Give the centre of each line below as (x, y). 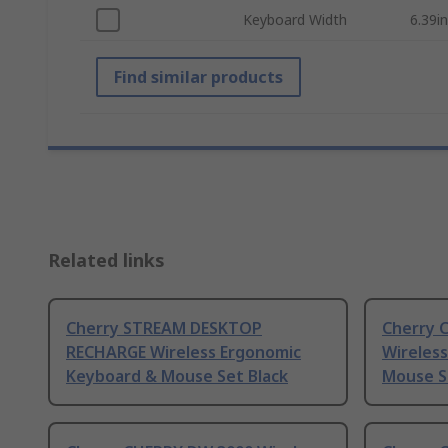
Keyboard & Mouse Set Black (177, 376)
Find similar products (198, 77)
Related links (106, 260)
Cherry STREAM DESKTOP (164, 328)
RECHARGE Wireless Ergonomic (183, 352)
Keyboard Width (295, 20)
